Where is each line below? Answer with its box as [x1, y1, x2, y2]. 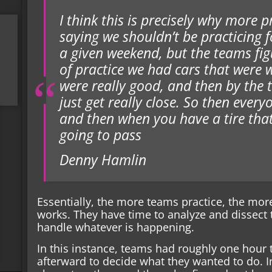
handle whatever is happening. [37, 219, 195, 234]
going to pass [59, 125, 141, 144]
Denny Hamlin [59, 150, 146, 169]
